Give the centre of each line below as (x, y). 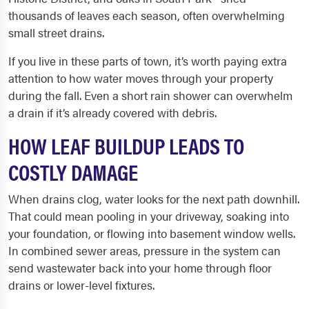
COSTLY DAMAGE (73, 171)
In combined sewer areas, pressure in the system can (144, 250)
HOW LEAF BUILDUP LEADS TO (126, 145)
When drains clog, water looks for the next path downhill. (154, 199)
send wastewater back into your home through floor (140, 268)
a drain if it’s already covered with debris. (112, 112)
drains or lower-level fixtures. (81, 285)
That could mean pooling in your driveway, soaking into (149, 216)
